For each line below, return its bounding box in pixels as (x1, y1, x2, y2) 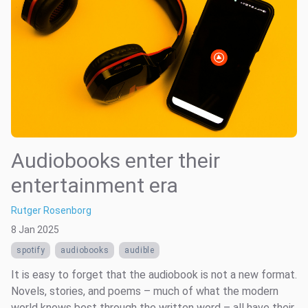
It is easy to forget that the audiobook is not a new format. (11, 267, 297, 281)
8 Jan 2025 (11, 223, 59, 235)
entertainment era (11, 173, 178, 197)
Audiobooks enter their (11, 148, 220, 173)
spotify (16, 245, 45, 255)
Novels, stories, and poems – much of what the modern (11, 284, 278, 298)
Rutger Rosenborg (11, 204, 91, 216)
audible (124, 245, 155, 255)
